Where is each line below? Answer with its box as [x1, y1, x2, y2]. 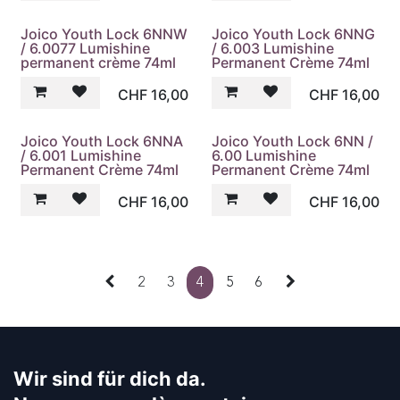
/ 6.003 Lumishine [211, 38, 334, 57]
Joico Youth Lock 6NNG [211, 24, 375, 43]
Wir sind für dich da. [13, 366, 205, 390]
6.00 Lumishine [211, 146, 316, 165]
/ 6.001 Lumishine [21, 146, 141, 165]
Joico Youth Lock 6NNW [21, 24, 187, 43]
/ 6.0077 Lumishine [21, 38, 150, 57]
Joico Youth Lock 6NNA [21, 132, 183, 151]
